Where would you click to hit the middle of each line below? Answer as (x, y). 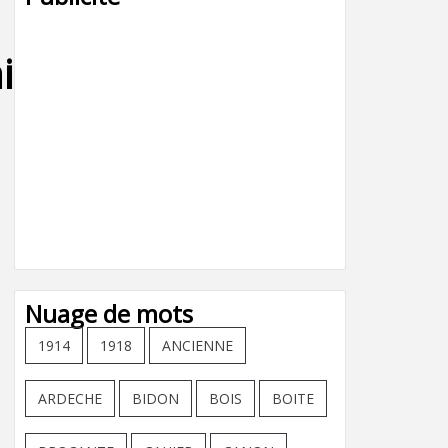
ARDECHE (70, 398)
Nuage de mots (109, 313)
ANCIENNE (197, 345)
